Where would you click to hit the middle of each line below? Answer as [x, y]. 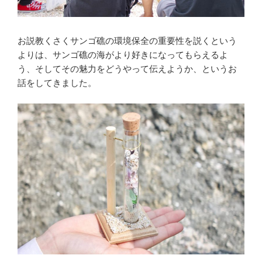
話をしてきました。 [57, 83]
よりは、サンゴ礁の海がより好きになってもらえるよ [123, 55]
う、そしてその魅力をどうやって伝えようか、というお [127, 69]
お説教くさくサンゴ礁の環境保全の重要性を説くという [127, 41]
